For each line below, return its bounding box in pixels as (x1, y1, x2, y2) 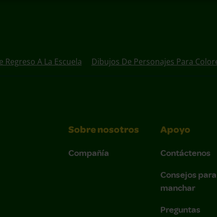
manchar (160, 181, 195, 193)
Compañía (68, 146, 109, 158)
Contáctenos (160, 146, 211, 158)
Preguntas (160, 203, 201, 215)
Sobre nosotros (68, 125, 139, 136)
